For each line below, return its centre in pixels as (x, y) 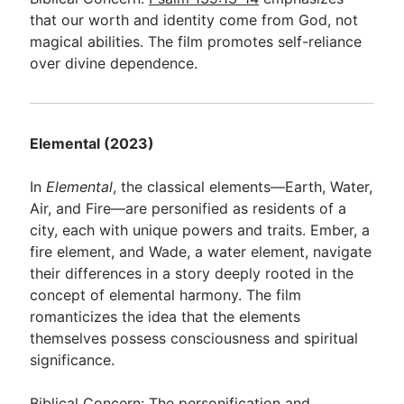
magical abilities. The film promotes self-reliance (196, 41)
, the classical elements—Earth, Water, (243, 187)
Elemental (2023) (92, 143)
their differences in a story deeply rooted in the (192, 273)
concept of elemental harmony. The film (166, 295)
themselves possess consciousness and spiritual (194, 338)
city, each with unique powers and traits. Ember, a (200, 230)
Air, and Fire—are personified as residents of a (188, 208)
